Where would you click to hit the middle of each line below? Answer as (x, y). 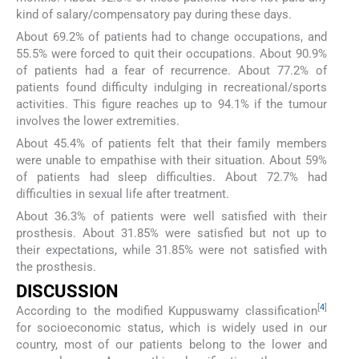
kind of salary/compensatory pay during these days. (154, 14)
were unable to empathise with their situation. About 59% (171, 161)
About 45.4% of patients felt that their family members (171, 144)
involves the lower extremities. (98, 121)
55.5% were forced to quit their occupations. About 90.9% (171, 53)
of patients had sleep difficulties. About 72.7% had (171, 177)
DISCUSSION (67, 291)
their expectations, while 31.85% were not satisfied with (171, 250)
